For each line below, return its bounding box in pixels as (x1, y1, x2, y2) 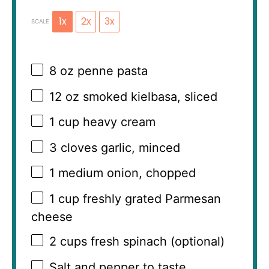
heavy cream (79, 115, 156, 130)
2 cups (49, 234, 87, 249)
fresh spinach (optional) (87, 234, 225, 249)
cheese (31, 209, 73, 224)
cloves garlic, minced (57, 140, 180, 155)
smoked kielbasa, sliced (79, 89, 217, 104)
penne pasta (74, 64, 148, 79)
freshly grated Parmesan (79, 191, 221, 206)
